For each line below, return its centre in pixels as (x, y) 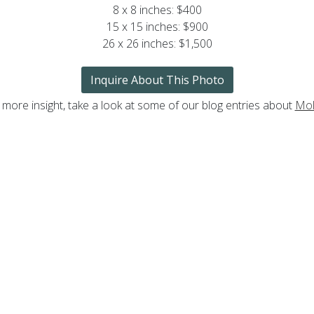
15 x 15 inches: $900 (157, 26)
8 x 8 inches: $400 (157, 9)
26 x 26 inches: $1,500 (157, 43)
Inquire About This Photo (157, 80)
